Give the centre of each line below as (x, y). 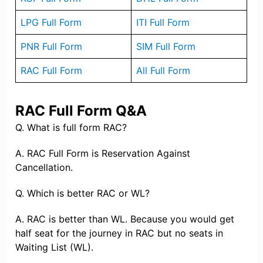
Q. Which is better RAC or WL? (83, 193)
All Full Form (163, 71)
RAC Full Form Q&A (81, 111)
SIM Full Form (166, 47)
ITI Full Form (163, 23)
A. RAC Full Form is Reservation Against (103, 154)
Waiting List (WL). (55, 247)
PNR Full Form (52, 47)
